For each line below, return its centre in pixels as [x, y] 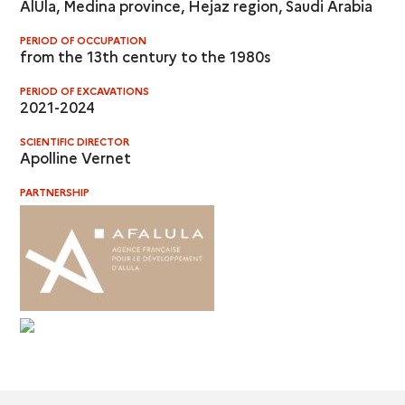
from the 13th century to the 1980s [146, 56]
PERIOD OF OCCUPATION [84, 40]
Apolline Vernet [76, 157]
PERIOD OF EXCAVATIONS [85, 90]
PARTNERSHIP [55, 192]
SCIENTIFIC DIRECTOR [75, 141]
